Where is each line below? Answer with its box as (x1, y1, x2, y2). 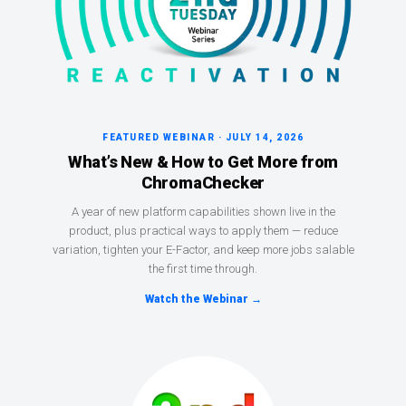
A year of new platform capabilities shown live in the (71, 205, 335, 219)
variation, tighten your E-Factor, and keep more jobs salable (52, 243, 354, 257)
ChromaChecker (140, 173, 266, 193)
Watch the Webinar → (144, 293, 262, 306)
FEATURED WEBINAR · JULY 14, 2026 (102, 132, 304, 143)
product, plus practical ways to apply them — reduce (68, 224, 338, 238)
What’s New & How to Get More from (67, 152, 339, 172)
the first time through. (149, 262, 257, 276)
